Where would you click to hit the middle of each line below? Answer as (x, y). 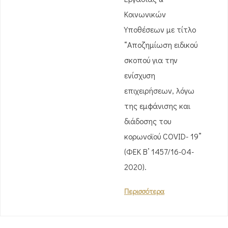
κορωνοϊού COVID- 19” (163, 136)
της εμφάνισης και (157, 106)
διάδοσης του (148, 121)
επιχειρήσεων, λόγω (159, 90)
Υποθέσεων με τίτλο (160, 29)
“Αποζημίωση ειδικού (161, 45)
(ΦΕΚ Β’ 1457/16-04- (159, 151)
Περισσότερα (144, 191)
